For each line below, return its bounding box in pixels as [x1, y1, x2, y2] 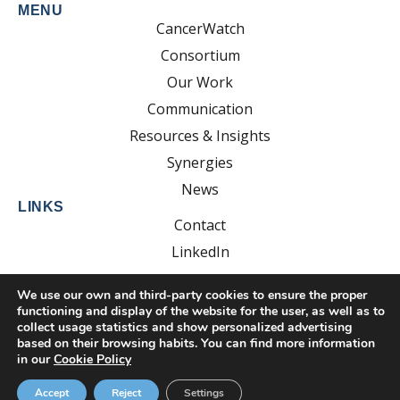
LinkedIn [171, 241, 229, 262]
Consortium [160, 45, 240, 65]
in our [17, 351, 54, 368]
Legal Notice [247, 372, 332, 393]
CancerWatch [155, 18, 245, 38]
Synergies [167, 152, 233, 172]
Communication [147, 98, 253, 119]
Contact [174, 214, 226, 235]
